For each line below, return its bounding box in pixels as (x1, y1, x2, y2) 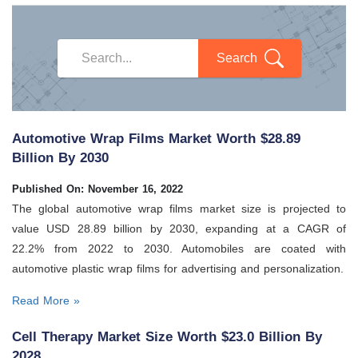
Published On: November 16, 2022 (12, 182, 183, 195)
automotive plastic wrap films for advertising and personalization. (12, 261, 344, 275)
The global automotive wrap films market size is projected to (12, 201, 346, 215)
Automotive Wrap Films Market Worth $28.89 (12, 130, 300, 146)
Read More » (12, 293, 80, 307)
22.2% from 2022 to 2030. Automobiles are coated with (12, 241, 346, 255)
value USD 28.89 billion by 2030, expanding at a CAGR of (12, 221, 346, 235)
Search (216, 50, 261, 65)
